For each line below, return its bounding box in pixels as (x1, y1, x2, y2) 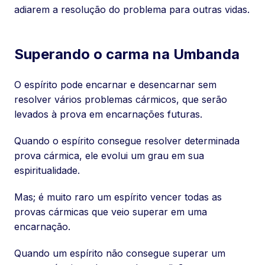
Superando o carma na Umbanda (14, 46, 240, 63)
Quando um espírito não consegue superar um (14, 247, 225, 260)
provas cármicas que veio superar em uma (14, 206, 207, 218)
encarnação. (14, 221, 70, 233)
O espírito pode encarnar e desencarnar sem (14, 79, 216, 91)
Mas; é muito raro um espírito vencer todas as (14, 191, 222, 203)
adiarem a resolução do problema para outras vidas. (14, 4, 250, 16)
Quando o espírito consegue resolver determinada (14, 135, 240, 147)
